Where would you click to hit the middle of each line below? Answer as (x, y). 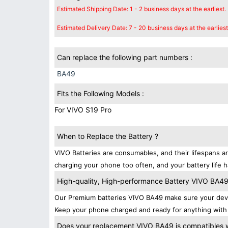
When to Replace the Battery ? (108, 136)
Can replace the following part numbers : (125, 57)
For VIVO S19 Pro (83, 110)
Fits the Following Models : (101, 93)
